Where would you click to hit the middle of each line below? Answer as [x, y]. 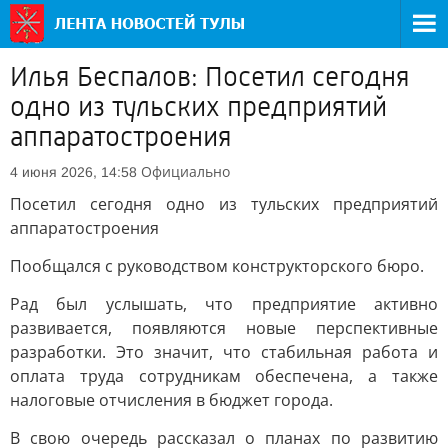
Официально [185, 171]
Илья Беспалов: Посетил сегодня [210, 77]
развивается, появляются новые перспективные [224, 328]
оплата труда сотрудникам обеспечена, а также [224, 376]
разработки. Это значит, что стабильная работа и [224, 352]
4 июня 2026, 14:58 [73, 172]
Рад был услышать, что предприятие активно [224, 304]
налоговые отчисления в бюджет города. [171, 400]
